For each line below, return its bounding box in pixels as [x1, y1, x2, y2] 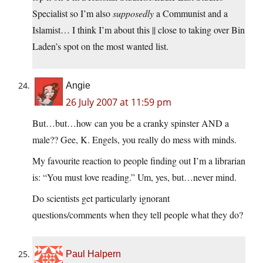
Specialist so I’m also [32, 7, 113, 20]
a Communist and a [154, 7, 228, 20]
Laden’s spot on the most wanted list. [32, 40, 168, 53]
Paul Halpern [66, 249, 121, 259]
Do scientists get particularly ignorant [32, 192, 170, 205]
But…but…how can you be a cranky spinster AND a [32, 117, 229, 130]
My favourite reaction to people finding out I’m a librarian [32, 154, 245, 167]
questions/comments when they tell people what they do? [32, 208, 243, 221]
